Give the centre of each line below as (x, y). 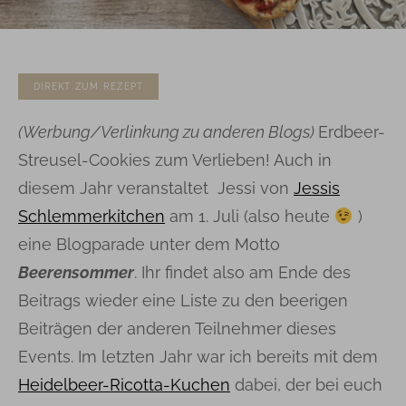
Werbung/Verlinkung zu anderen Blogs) (170, 131)
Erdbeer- (352, 131)
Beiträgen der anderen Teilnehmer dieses (177, 328)
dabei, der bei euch (306, 384)
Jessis (317, 188)
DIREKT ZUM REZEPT (89, 86)
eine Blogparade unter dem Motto (149, 244)
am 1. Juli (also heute (250, 216)
